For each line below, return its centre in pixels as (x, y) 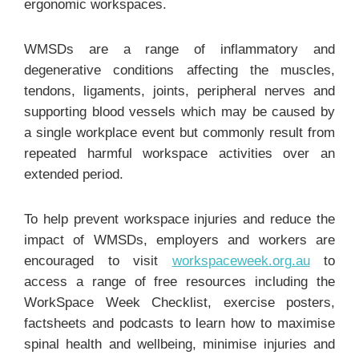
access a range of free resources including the (179, 282)
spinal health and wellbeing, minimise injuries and (179, 344)
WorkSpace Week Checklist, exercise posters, (179, 303)
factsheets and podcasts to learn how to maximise (179, 323)
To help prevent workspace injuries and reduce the (179, 219)
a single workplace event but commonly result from (179, 133)
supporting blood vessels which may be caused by (179, 112)
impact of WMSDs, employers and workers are (179, 240)
